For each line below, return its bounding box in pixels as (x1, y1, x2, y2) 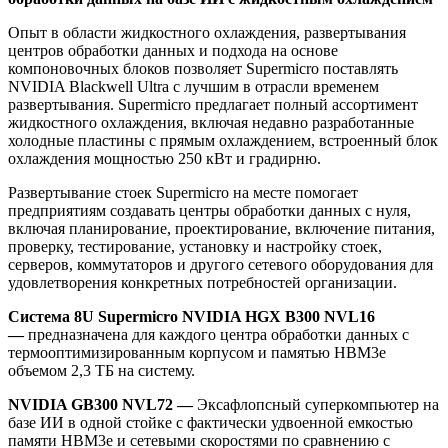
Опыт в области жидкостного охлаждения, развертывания (8, 24, 406, 42)
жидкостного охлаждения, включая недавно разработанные (8, 114, 414, 132)
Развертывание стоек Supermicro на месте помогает (8, 184, 358, 202)
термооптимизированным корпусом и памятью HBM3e (8, 344, 386, 362)
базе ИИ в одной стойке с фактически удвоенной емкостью (8, 414, 413, 432)
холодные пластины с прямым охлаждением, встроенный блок (8, 132, 438, 150)
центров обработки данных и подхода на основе (8, 42, 338, 60)
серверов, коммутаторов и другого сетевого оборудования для (8, 256, 433, 274)
